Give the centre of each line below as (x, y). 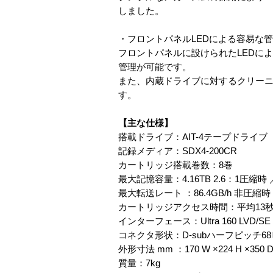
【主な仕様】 (146, 123)
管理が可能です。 (155, 67)
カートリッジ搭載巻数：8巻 (175, 165)
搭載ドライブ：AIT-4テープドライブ (193, 137)
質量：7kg (139, 263)
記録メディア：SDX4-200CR (178, 151)
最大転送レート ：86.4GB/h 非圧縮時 (194, 193)
